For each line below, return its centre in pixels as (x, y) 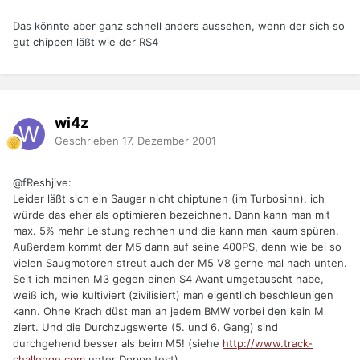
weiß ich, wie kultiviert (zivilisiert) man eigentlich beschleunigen (173, 295)
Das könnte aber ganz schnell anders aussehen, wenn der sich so (179, 26)
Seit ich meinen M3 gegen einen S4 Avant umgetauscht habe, (168, 279)
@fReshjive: (42, 183)
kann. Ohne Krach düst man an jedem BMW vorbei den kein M (168, 311)
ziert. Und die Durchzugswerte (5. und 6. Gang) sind (145, 327)
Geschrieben (88, 140)
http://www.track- (268, 344)
